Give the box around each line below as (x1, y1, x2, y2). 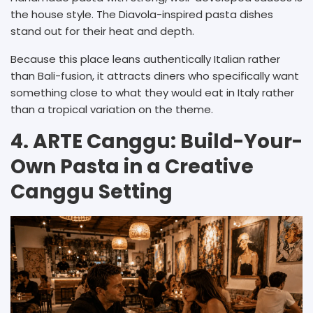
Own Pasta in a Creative (10, 153, 254, 181)
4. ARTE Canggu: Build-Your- (10, 128, 303, 156)
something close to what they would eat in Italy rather (10, 85, 294, 101)
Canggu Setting (10, 178, 173, 206)
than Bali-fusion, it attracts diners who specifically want (10, 68, 299, 84)
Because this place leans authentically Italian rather (10, 52, 280, 67)
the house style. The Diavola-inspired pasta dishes (10, 7, 273, 22)
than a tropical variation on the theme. (10, 102, 213, 117)
